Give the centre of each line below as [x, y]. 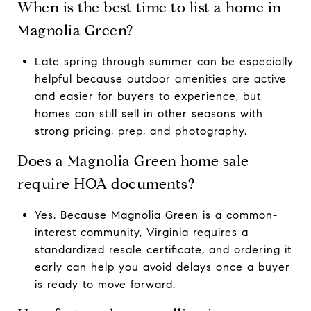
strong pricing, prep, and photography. [141, 131]
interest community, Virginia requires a [141, 232]
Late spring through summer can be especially [164, 61]
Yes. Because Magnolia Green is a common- [156, 215]
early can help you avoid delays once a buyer [162, 267]
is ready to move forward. [105, 284]
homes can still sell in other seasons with [149, 113]
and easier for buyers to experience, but [148, 96]
